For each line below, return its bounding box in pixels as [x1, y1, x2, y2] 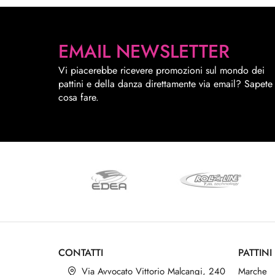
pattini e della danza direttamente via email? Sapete [58, 77, 273, 91]
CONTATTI [58, 246, 103, 260]
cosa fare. [58, 90, 99, 105]
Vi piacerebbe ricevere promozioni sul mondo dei [58, 63, 265, 78]
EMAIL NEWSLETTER [58, 38, 230, 65]
